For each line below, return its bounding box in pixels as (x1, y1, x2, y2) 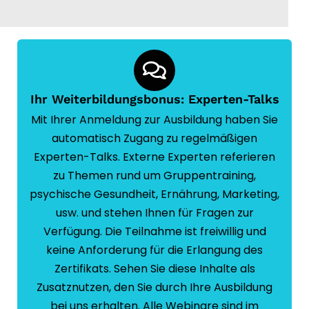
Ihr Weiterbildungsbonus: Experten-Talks (30, 92, 279, 107)
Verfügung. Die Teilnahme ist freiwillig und (43, 223, 266, 240)
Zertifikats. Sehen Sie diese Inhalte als (54, 261, 255, 277)
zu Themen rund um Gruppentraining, (53, 168, 256, 184)
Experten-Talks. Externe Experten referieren (34, 149, 275, 166)
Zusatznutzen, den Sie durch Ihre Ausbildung (37, 279, 272, 296)
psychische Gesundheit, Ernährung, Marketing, (30, 186, 279, 203)
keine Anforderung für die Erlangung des (46, 242, 263, 259)
